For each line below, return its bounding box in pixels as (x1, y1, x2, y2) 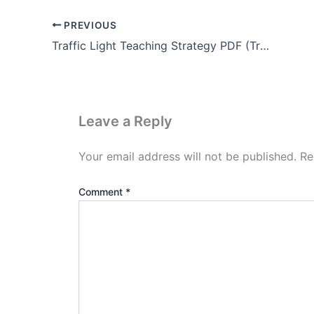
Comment (78, 185, 125, 198)
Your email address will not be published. (78, 149, 296, 163)
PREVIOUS (61, 19, 117, 31)
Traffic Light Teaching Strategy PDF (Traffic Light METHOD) (260, 38, 269, 53)
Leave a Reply (78, 112, 172, 130)
